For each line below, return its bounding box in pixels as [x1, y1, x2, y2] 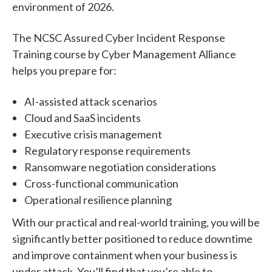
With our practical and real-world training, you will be [12, 215, 260, 229]
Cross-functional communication [24, 176, 178, 190]
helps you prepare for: [12, 63, 117, 77]
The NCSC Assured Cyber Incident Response [12, 30, 225, 44]
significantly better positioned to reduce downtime [12, 231, 253, 245]
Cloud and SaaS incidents [24, 110, 141, 124]
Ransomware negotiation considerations [24, 160, 216, 174]
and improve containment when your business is [12, 248, 237, 262]
